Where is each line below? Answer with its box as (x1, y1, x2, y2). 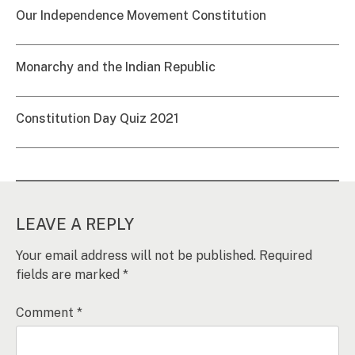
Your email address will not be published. (16, 247, 256, 263)
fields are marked (16, 266, 123, 282)
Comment (16, 304, 77, 320)
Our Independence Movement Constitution (16, 7, 266, 23)
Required (259, 247, 312, 263)
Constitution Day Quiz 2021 (16, 110, 179, 126)
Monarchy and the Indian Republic (16, 59, 216, 74)
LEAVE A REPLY (16, 214, 134, 234)
